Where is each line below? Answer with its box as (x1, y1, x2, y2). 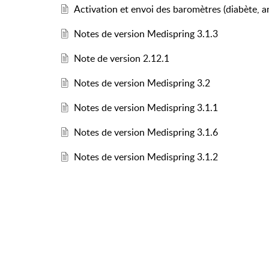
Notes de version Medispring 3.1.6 (73, 125, 218, 139)
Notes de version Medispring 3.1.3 (73, 26, 218, 40)
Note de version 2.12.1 (73, 51, 169, 65)
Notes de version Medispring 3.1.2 (73, 150, 218, 163)
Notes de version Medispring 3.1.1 (73, 100, 218, 114)
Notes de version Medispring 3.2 (73, 76, 210, 89)
